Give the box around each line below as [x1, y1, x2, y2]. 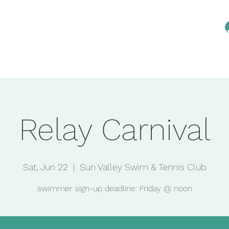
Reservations [119, 62, 160, 70]
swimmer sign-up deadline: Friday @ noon [37, 184, 192, 193]
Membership [170, 62, 210, 70]
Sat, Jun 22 [22, 162, 68, 172]
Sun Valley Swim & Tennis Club [79, 162, 207, 172]
